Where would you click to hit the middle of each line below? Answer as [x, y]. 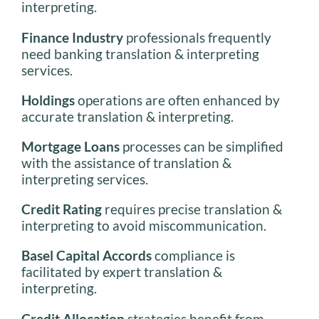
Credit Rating [62, 209]
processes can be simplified [202, 147]
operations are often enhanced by [177, 100]
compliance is [193, 256]
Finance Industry [72, 37]
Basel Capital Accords [87, 256]
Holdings [48, 100]
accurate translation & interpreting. [127, 116]
